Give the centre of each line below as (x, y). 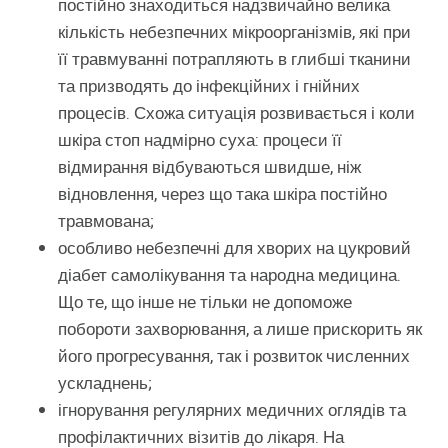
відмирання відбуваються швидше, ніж (209, 168)
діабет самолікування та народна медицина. (229, 276)
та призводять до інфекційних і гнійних (209, 87)
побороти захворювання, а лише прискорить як (240, 330)
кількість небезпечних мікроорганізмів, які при (234, 33)
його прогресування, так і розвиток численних (234, 357)
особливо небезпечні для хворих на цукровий (234, 249)
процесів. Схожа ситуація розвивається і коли (236, 114)
